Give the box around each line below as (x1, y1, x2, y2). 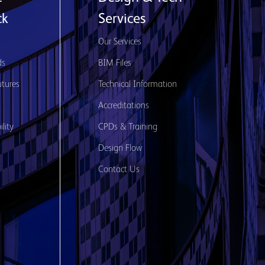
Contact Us (98, 165, 140, 174)
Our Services (98, 37, 141, 47)
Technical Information (98, 80, 177, 89)
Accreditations (98, 101, 149, 111)
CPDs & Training (98, 122, 157, 132)
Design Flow (98, 144, 142, 153)
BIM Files (98, 59, 131, 68)
